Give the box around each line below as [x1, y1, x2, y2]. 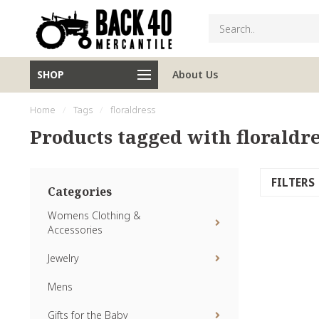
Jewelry [48, 251, 79, 265]
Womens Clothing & [48, 209, 140, 222]
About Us [172, 68, 218, 81]
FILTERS [271, 175, 318, 190]
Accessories [48, 223, 103, 236]
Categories [48, 184, 112, 199]
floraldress [110, 103, 155, 116]
